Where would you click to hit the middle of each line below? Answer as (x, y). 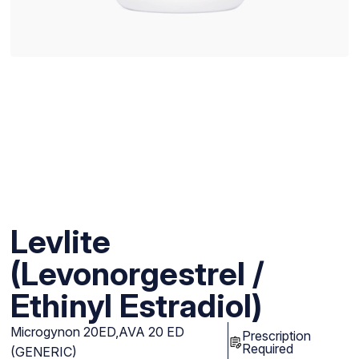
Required (268, 348)
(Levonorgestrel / (137, 273)
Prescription (277, 335)
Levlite (60, 241)
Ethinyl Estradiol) (136, 305)
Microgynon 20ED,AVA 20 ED (97, 331)
